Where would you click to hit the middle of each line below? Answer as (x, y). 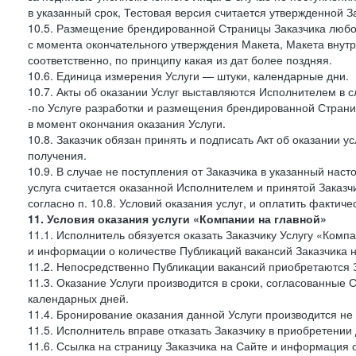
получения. (57, 155)
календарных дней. (78, 298)
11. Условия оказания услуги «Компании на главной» (177, 219)
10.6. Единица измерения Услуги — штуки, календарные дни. (188, 75)
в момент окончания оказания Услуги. (127, 123)
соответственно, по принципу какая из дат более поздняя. (180, 60)
